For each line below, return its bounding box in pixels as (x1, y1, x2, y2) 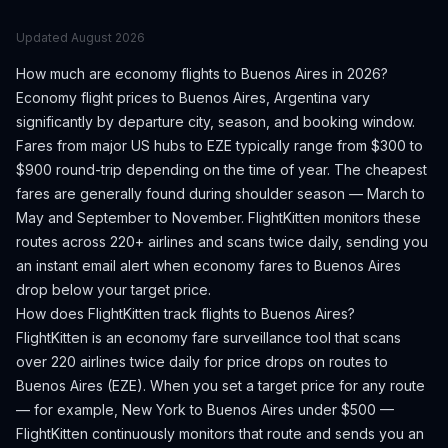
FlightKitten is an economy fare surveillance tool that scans (16, 329, 401, 346)
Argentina (274, 89, 337, 106)
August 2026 (71, 30, 145, 45)
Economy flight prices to (16, 89, 179, 106)
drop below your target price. (16, 281, 211, 298)
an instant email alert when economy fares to (16, 257, 314, 274)
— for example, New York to (16, 401, 207, 418)
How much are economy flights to (16, 65, 241, 82)
